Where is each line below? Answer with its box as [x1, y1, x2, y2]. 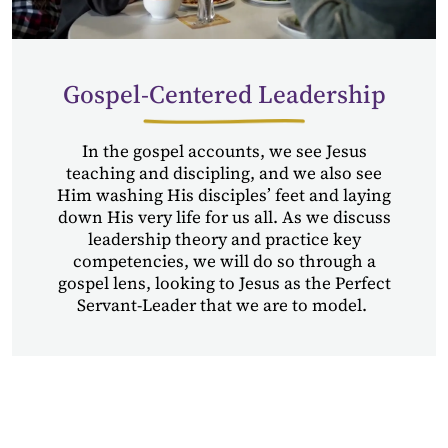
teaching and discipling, [66, 161, 259, 186]
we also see [293, 161, 382, 186]
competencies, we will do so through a [72, 249, 376, 274]
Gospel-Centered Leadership [62, 77, 386, 112]
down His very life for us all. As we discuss [57, 205, 391, 230]
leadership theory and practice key [87, 227, 361, 252]
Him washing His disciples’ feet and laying [57, 183, 391, 208]
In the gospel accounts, [81, 139, 265, 164]
